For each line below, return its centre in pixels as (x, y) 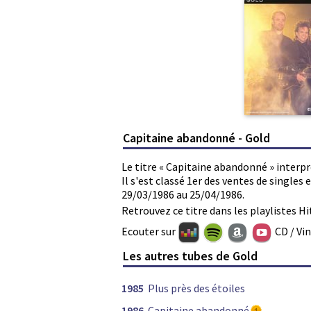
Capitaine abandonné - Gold (197, 137)
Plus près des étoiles (196, 288)
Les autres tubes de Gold (191, 256)
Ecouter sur (150, 231)
